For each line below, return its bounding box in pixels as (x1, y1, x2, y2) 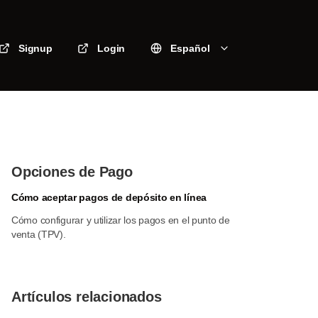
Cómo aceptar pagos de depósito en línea (11, 192, 207, 203)
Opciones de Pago (11, 164, 133, 180)
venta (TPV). (11, 229, 66, 240)
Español (170, 43, 210, 54)
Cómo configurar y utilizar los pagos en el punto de (11, 214, 230, 226)
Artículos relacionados (11, 289, 162, 305)
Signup (18, 43, 53, 54)
